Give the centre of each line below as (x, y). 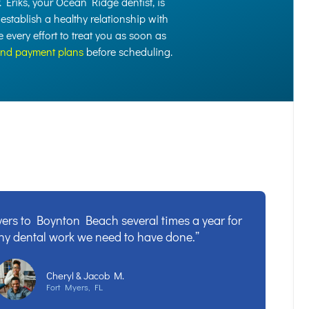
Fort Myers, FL (74, 287)
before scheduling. (128, 51)
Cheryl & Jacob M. (85, 275)
